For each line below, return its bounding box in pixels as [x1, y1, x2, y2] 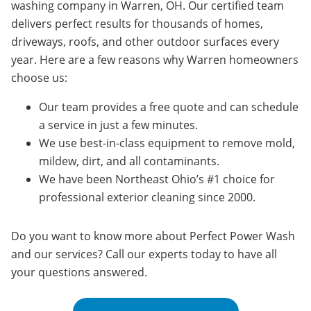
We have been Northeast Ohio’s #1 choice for [39, 171, 275, 187]
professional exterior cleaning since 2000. [39, 190, 255, 205]
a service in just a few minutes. [39, 117, 198, 133]
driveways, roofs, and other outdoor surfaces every [11, 34, 279, 49]
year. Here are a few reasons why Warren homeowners [11, 52, 299, 67]
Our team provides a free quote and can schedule [39, 99, 299, 115]
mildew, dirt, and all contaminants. [39, 153, 219, 169]
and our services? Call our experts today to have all [11, 246, 277, 262]
